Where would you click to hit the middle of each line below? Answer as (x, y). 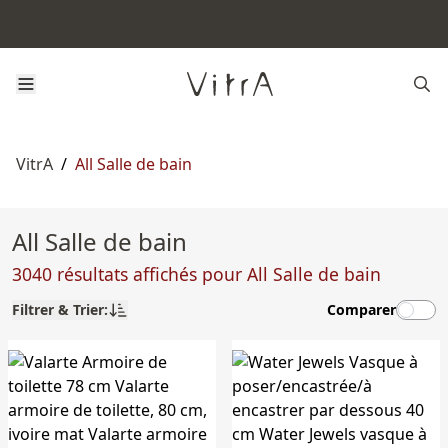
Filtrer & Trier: (60, 309)
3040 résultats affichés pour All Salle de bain (196, 274)
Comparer (361, 309)
